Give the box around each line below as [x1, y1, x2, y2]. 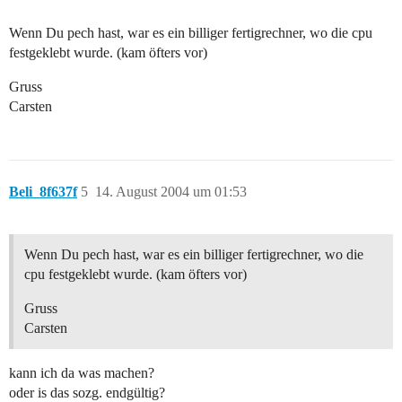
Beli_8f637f [9, 184, 77, 200]
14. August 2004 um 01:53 [95, 184, 247, 200]
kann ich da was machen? [9, 365, 154, 381]
